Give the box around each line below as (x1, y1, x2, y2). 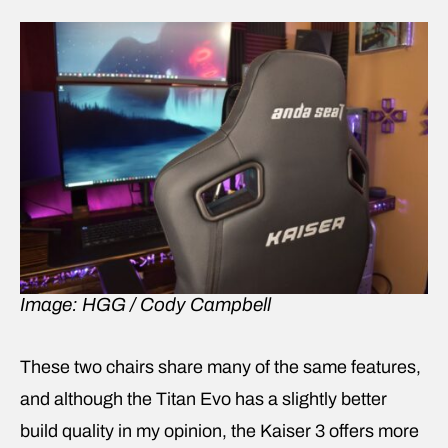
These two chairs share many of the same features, (20, 356, 421, 377)
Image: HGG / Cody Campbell (20, 293, 271, 315)
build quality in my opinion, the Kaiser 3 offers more (20, 420, 419, 441)
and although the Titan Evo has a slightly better (20, 388, 387, 409)
